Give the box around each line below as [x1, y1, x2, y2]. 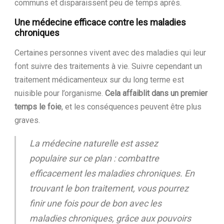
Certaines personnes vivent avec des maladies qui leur [14, 48, 206, 58]
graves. [14, 115, 40, 125]
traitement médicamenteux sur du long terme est [14, 75, 184, 85]
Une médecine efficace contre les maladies [14, 17, 186, 28]
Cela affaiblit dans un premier [105, 88, 207, 98]
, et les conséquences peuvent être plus [61, 102, 201, 112]
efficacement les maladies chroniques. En [29, 168, 194, 179]
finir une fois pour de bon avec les [29, 198, 161, 209]
